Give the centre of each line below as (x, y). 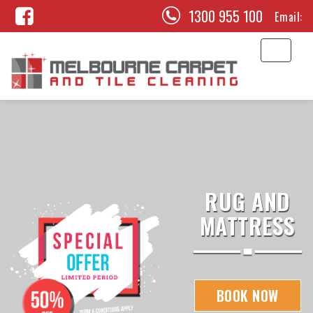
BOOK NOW (247, 296)
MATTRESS (247, 225)
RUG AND (248, 201)
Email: (289, 16)
